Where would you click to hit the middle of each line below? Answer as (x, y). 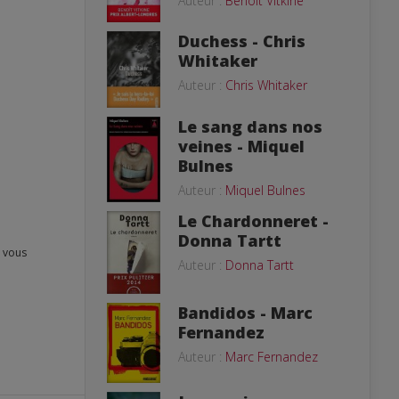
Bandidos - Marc (245, 313)
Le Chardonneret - (253, 221)
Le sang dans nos (250, 127)
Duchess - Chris (242, 41)
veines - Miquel (241, 147)
